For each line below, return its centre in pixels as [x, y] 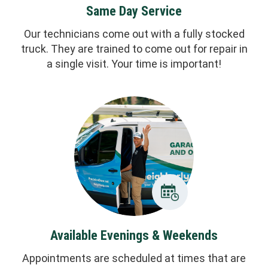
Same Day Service [134, 11]
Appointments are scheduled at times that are [134, 258]
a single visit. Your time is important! [134, 63]
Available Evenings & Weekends [134, 236]
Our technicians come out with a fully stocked [134, 33]
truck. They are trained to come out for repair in [134, 48]
